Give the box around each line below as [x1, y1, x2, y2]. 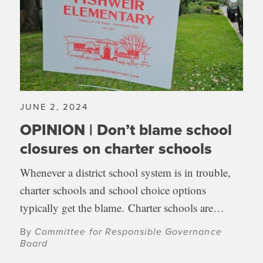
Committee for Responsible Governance [35, 224, 222, 238]
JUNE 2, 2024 [20, 100, 88, 113]
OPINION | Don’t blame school [20, 119, 232, 141]
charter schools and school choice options [20, 183, 207, 197]
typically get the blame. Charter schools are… [20, 200, 225, 215]
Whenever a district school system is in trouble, [20, 165, 231, 180]
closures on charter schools [20, 137, 213, 160]
